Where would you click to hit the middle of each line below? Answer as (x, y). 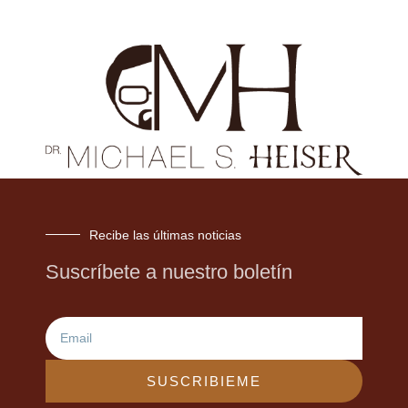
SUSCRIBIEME (204, 381)
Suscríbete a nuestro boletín (169, 271)
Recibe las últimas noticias (165, 235)
